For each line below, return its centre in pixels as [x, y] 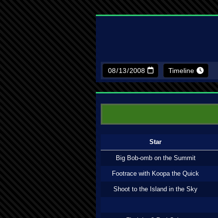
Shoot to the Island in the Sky [155, 189]
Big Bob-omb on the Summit [155, 158]
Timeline [181, 71]
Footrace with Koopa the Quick [155, 173]
